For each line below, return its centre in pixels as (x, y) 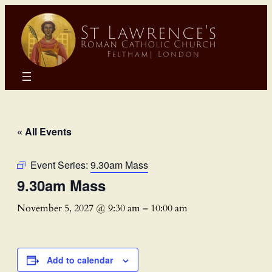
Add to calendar (80, 260)
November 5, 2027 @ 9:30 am (79, 208)
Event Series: (60, 165)
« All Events (44, 131)
